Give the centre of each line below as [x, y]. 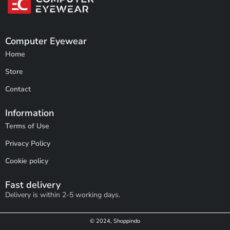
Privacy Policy [28, 143]
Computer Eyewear [46, 41]
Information [30, 113]
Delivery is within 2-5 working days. [63, 195]
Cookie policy [27, 161]
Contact [18, 89]
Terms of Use [27, 126]
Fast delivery [33, 185]
